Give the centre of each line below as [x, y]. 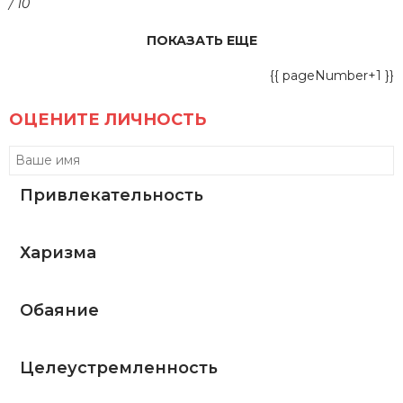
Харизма [58, 253]
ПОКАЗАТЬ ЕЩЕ [201, 41]
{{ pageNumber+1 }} [332, 76]
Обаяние [59, 311]
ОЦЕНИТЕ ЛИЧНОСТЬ [107, 120]
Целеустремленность [119, 368]
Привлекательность [112, 196]
